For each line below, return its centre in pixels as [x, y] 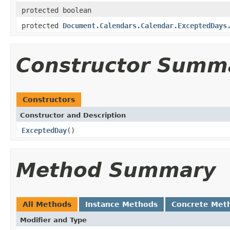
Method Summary [116, 170]
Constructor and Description [73, 115]
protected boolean [56, 10]
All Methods [47, 204]
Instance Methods [121, 204]
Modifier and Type [53, 220]
